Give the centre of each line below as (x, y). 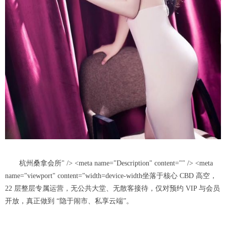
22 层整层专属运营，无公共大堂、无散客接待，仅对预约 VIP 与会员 (112, 188)
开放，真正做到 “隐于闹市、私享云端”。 (69, 201)
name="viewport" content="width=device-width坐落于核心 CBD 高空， (111, 176)
